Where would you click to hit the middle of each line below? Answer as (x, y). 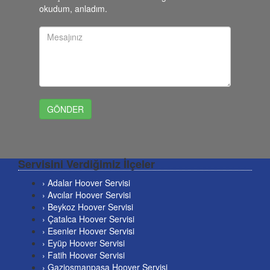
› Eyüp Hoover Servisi (83, 243)
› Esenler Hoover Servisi (88, 231)
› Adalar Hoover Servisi (86, 183)
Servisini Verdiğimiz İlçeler (86, 164)
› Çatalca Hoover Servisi (88, 219)
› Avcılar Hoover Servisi (86, 195)
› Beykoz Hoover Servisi (88, 207)
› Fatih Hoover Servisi (83, 255)
